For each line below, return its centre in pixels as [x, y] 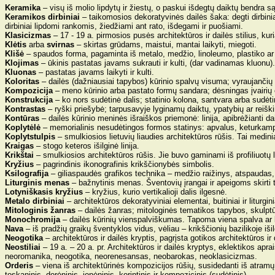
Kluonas [21, 72]
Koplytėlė [23, 127]
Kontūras [22, 118]
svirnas [60, 45]
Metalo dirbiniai [35, 201]
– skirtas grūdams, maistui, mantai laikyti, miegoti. [165, 45]
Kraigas [19, 146]
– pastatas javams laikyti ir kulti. [95, 72]
